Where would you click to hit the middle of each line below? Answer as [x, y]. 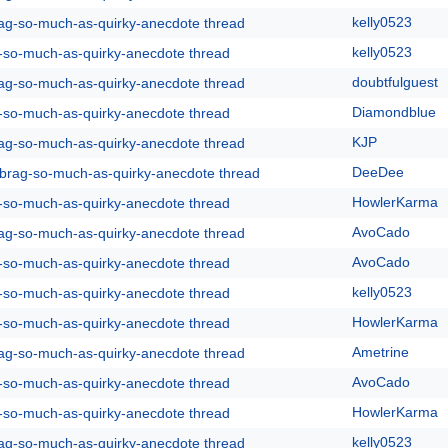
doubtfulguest [395, 82]
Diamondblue [394, 112]
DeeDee [378, 172]
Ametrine [380, 352]
